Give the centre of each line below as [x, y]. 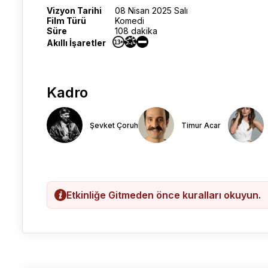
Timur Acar [201, 125]
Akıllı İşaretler [76, 43]
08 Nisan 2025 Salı [151, 10]
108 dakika [136, 31]
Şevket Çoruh [114, 125]
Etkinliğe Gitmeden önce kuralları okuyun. [164, 195]
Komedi [130, 21]
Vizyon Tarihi [74, 10]
